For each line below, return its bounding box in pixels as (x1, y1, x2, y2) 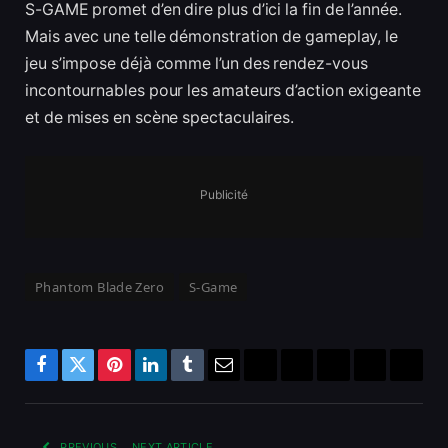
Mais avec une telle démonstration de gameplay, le (25, 27, 399, 47)
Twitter (76, 370, 129, 389)
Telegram (332, 370, 401, 389)
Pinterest (112, 370, 176, 389)
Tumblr (185, 370, 239, 389)
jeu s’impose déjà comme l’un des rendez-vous (25, 54, 368, 74)
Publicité (199, 186, 249, 202)
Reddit (295, 370, 344, 389)
